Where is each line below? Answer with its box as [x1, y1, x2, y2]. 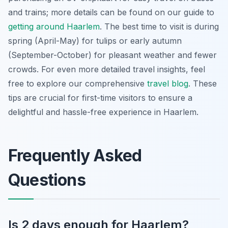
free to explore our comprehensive [8, 78, 147, 89]
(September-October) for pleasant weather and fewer [8, 49, 217, 60]
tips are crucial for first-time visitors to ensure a [8, 92, 192, 103]
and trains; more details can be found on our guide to [8, 7, 214, 17]
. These [188, 78, 217, 89]
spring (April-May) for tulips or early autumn [8, 35, 182, 46]
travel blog [147, 78, 188, 89]
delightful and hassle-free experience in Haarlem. [8, 106, 198, 117]
